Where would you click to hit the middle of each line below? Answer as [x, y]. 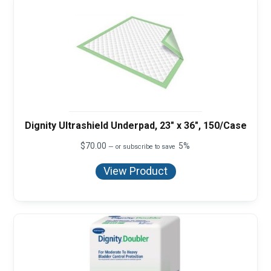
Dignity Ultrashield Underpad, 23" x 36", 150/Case [135, 125]
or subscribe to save [146, 146]
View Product [135, 171]
